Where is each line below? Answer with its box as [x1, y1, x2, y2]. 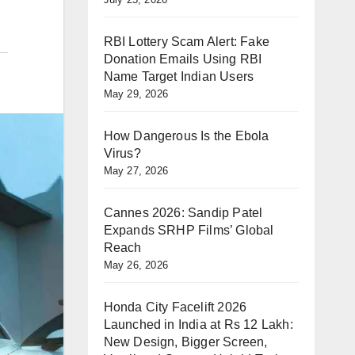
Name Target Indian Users [103, 70, 254, 83]
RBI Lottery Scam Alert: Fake [103, 35, 270, 48]
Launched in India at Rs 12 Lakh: [103, 318, 293, 331]
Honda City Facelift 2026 [103, 300, 247, 314]
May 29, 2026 [103, 88, 168, 100]
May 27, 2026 [103, 165, 168, 177]
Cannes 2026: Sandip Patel [103, 206, 263, 219]
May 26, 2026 [103, 259, 168, 271]
